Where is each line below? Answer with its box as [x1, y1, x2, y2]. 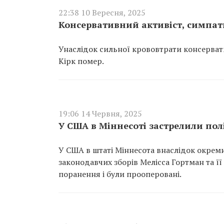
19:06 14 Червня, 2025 [58, 108, 142, 119]
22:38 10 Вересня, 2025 [58, 7, 145, 18]
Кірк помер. [58, 55, 105, 66]
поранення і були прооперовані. [58, 168, 181, 179]
